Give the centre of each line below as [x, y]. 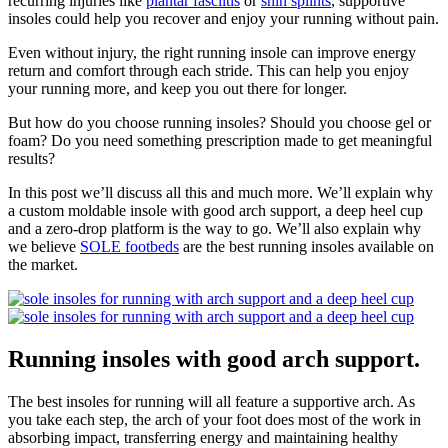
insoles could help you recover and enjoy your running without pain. [223, 18]
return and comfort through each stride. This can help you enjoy [208, 70]
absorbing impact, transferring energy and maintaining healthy [203, 437]
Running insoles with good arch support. [214, 358]
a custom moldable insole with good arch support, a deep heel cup [215, 210]
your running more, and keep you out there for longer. [177, 88]
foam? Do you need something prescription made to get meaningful [220, 140]
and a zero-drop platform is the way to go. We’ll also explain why [214, 228]
